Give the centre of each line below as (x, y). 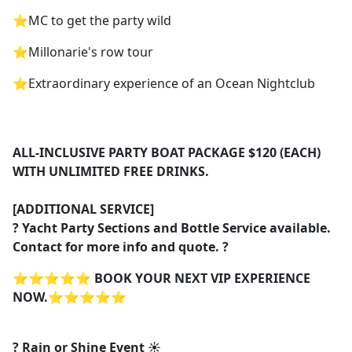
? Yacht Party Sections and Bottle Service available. (172, 228)
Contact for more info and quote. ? (121, 247)
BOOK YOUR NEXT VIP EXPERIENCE (202, 279)
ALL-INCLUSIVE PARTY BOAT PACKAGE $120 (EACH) (167, 153)
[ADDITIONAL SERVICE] (83, 209)
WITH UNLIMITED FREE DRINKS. (111, 172)
